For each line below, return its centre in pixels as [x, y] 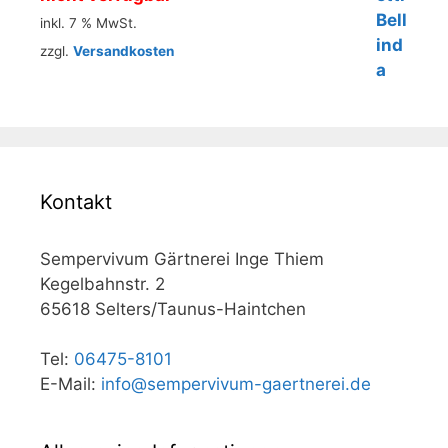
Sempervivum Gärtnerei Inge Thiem [182, 259]
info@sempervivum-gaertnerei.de [236, 384]
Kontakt [76, 202]
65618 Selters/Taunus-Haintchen [173, 309]
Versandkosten [123, 50]
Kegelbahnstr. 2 [102, 284]
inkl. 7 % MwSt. [88, 23]
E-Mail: [70, 384]
